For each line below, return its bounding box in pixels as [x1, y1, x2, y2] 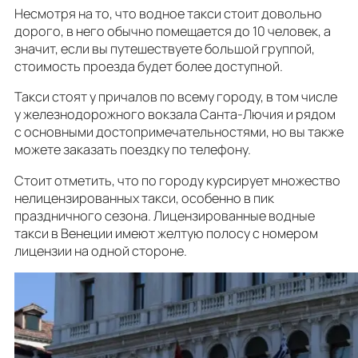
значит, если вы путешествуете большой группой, [14, 40, 315, 58]
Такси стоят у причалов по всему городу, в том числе [14, 88, 337, 106]
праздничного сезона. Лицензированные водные [14, 206, 315, 225]
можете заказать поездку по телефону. [14, 141, 253, 159]
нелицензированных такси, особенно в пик [14, 189, 274, 207]
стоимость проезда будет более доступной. [14, 58, 285, 76]
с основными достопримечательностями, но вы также [14, 123, 344, 141]
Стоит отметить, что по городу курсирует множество [14, 171, 340, 189]
